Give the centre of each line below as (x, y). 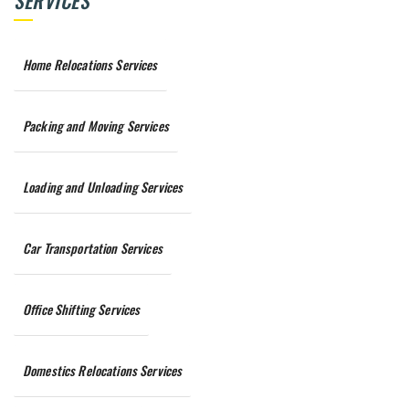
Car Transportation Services (93, 248)
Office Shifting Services (82, 309)
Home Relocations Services (90, 65)
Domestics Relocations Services (103, 371)
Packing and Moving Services (96, 126)
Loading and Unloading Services (103, 187)
